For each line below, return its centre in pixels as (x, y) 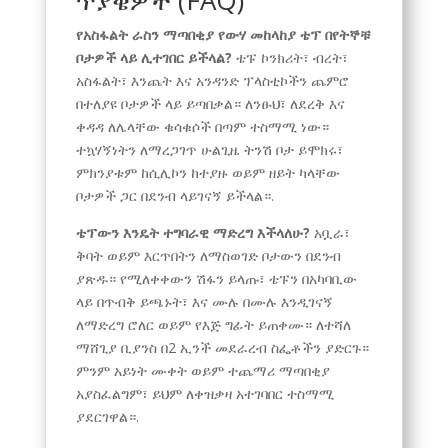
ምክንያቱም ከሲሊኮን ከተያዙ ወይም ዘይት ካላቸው (207, 172)
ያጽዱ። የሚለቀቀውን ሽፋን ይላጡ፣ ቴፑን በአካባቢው (216, 278)
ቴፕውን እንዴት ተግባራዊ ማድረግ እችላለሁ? (192, 232)
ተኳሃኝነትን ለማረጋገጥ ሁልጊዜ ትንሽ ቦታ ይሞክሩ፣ (209, 149)
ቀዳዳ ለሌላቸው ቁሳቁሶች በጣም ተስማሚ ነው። (202, 126)
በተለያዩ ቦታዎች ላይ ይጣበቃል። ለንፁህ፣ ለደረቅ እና (210, 103)
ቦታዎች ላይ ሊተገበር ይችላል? (153, 57)
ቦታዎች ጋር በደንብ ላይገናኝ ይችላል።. (174, 195)
